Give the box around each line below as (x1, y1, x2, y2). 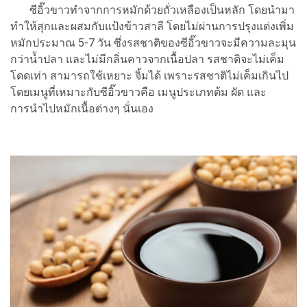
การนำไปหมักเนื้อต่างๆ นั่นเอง (10, 101, 153, 115)
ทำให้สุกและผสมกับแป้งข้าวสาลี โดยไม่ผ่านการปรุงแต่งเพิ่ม (10, 19, 294, 33)
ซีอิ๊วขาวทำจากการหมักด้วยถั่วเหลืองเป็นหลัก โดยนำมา (10, 3, 295, 16)
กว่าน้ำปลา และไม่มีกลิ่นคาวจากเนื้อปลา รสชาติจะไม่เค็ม (10, 52, 284, 66)
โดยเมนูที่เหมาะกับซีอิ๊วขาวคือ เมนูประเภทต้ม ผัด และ (10, 85, 267, 99)
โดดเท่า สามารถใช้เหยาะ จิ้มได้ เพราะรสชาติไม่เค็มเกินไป (10, 69, 288, 82)
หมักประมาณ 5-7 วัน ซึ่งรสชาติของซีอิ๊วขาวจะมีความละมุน (10, 36, 296, 49)
